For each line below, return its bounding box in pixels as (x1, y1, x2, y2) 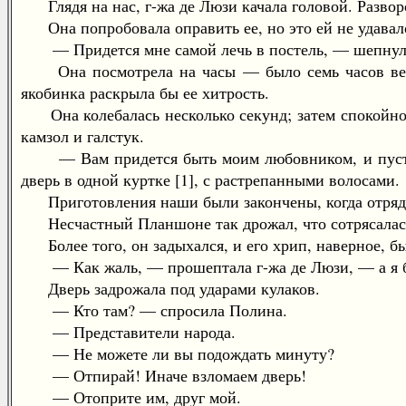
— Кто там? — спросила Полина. (21, 299, 287, 321)
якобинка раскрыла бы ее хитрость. (21, 82, 269, 103)
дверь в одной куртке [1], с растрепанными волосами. (21, 169, 400, 190)
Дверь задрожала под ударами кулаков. (21, 277, 320, 299)
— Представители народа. (21, 321, 236, 343)
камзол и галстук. (21, 125, 144, 147)
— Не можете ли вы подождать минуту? (21, 343, 334, 364)
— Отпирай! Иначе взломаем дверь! (21, 364, 306, 386)
